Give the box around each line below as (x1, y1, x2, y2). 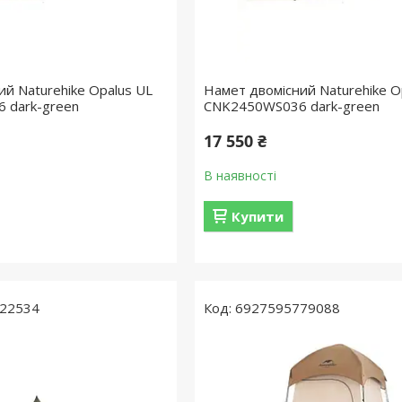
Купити (231, 207, 284, 225)
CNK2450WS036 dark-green (203, 97, 380, 115)
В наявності (203, 167, 276, 184)
